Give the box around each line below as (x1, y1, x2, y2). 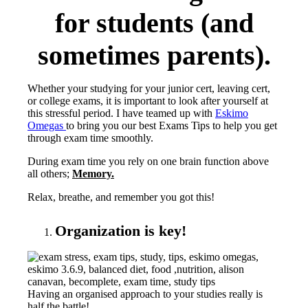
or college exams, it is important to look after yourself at (27, 94, 268, 107)
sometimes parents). (37, 39, 271, 71)
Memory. (72, 167, 114, 179)
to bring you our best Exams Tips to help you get (66, 119, 277, 131)
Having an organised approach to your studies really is (27, 287, 263, 300)
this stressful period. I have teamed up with (27, 107, 215, 119)
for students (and (54, 7, 254, 38)
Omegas (27, 119, 66, 131)
